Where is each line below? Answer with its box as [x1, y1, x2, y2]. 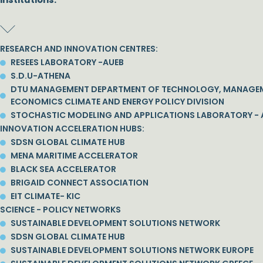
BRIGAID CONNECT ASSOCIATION [10, 177, 149, 188]
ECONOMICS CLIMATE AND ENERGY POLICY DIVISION [10, 96, 224, 107]
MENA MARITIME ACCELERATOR [10, 150, 138, 161]
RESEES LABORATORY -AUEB [10, 56, 124, 68]
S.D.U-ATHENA [10, 70, 70, 82]
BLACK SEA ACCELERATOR [10, 163, 116, 175]
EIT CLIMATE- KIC [10, 190, 80, 202]
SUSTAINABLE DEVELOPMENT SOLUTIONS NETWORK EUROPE [10, 244, 254, 256]
